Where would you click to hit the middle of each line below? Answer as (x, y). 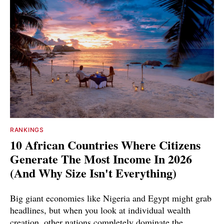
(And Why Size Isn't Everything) (93, 172)
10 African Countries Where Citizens (105, 144)
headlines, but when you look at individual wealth (100, 210)
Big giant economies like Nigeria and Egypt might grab (111, 198)
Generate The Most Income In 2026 (101, 158)
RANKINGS (27, 129)
